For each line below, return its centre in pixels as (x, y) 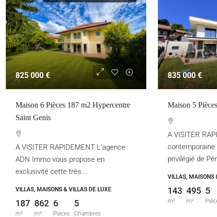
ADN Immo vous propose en (60, 159)
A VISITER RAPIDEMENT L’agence (70, 147)
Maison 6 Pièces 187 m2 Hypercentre (73, 105)
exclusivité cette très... (51, 171)
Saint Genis (33, 117)
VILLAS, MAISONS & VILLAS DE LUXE (63, 189)
